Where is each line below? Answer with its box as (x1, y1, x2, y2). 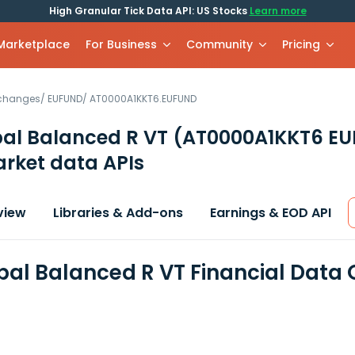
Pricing (282, 36, 321, 52)
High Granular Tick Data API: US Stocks (48, 4, 250, 17)
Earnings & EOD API (210, 204, 331, 222)
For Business (86, 36, 158, 52)
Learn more (249, 4, 307, 17)
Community (186, 36, 254, 52)
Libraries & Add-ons (53, 204, 183, 222)
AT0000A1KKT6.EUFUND (90, 92, 197, 105)
